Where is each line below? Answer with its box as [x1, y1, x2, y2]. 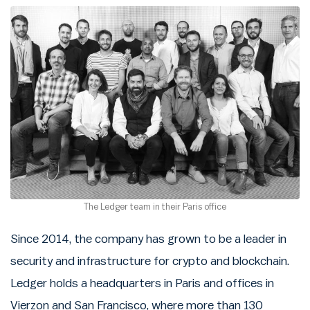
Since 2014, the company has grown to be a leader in [10, 233, 286, 246]
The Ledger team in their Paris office [84, 202, 226, 212]
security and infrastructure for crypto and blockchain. [10, 255, 289, 268]
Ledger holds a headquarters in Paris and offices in [10, 277, 274, 290]
